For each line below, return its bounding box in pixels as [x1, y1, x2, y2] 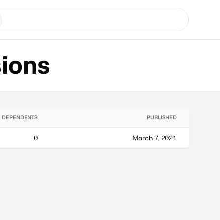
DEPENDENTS [2, 114, 38, 120]
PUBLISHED [147, 114, 177, 120]
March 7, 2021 [132, 134, 177, 142]
